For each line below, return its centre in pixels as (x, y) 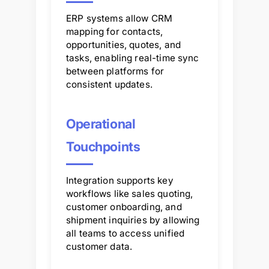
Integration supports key (120, 180)
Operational (101, 123)
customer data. (99, 246)
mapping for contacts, (115, 31)
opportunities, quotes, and (123, 44)
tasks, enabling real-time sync (133, 58)
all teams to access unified (125, 233)
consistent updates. (109, 84)
